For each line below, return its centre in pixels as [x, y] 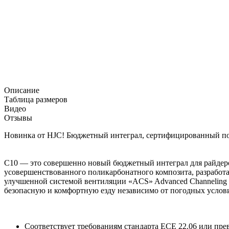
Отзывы [18, 118]
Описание [22, 90]
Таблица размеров [36, 100]
